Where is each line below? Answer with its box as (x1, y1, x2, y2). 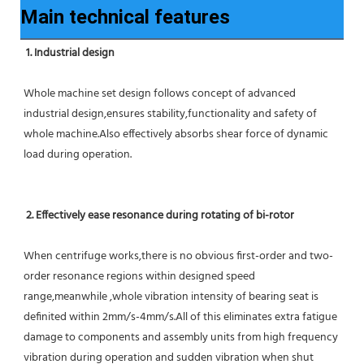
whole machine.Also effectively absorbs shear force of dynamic (24, 125, 328, 145)
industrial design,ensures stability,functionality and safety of (24, 105, 317, 124)
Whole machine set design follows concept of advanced (24, 84, 296, 104)
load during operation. (24, 145, 132, 165)
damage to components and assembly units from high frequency (24, 328, 338, 348)
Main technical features (20, 6, 230, 29)
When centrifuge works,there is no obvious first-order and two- (24, 247, 333, 266)
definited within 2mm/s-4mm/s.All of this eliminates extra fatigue (24, 308, 337, 327)
